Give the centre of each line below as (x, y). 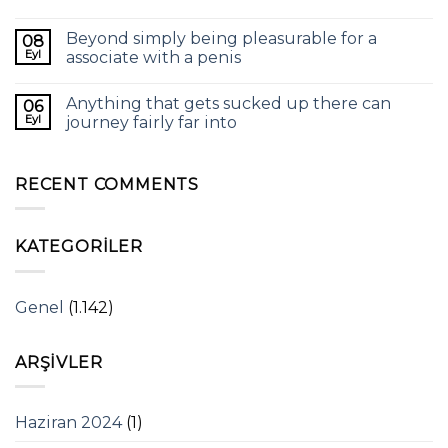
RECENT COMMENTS (107, 184)
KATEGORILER (79, 247)
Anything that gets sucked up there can (228, 103)
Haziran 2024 (68, 423)
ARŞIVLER (59, 362)
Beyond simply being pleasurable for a (221, 38)
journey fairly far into (151, 122)
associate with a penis (153, 57)
